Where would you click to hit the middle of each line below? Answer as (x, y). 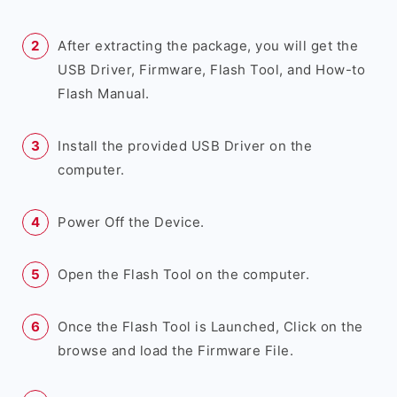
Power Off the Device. (131, 222)
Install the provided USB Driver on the (185, 146)
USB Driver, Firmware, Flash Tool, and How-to (211, 70)
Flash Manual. (104, 93)
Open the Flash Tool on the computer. (183, 274)
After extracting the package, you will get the (208, 46)
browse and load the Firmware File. (175, 350)
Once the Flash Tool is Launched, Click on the (210, 327)
